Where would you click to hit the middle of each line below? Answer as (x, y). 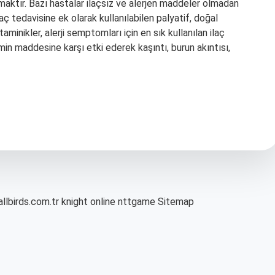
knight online (88, 202)
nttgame (137, 202)
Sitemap (176, 202)
